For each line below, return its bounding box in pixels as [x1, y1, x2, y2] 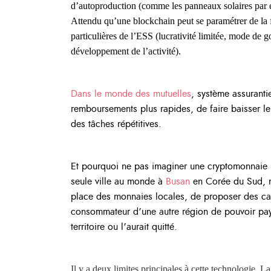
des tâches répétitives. [71, 119, 162, 129]
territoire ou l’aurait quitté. [71, 222, 177, 232]
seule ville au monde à [71, 177, 166, 187]
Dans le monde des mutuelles [71, 89, 191, 99]
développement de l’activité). [71, 46, 181, 57]
